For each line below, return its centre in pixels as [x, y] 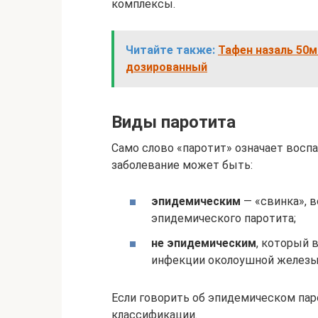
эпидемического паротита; [224, 219]
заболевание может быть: [182, 165]
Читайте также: [170, 50]
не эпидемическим [204, 243]
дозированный [166, 67]
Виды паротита [174, 122]
